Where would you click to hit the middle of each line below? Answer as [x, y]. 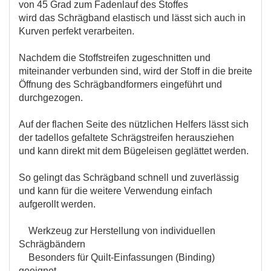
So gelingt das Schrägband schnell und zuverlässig [129, 177]
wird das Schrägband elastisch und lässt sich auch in [132, 18]
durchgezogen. [51, 97]
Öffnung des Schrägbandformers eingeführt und [120, 84]
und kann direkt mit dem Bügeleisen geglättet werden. [134, 151]
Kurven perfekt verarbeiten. [77, 31]
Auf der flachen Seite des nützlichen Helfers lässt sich [134, 124]
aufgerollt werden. [57, 204]
